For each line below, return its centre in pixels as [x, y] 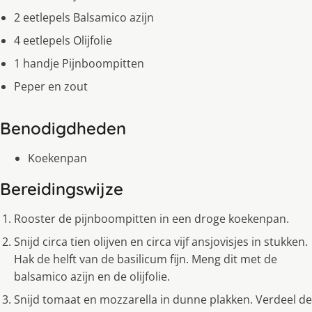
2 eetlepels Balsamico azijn [84, 17]
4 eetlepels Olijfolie [63, 40]
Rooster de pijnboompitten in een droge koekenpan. [151, 218]
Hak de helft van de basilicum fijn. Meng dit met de [146, 259]
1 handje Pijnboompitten [79, 63]
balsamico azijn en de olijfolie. [92, 276]
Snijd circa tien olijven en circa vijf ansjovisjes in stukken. [161, 241]
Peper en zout [51, 86]
